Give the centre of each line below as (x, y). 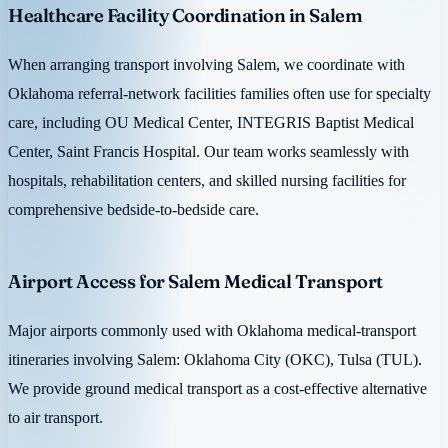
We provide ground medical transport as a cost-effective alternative (217, 389)
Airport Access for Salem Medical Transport (195, 282)
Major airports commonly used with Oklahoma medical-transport (212, 331)
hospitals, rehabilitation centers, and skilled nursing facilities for (207, 181)
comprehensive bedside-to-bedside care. (133, 210)
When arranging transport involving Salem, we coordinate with (206, 65)
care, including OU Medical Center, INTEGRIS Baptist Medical (211, 123)
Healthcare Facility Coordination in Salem (185, 16)
